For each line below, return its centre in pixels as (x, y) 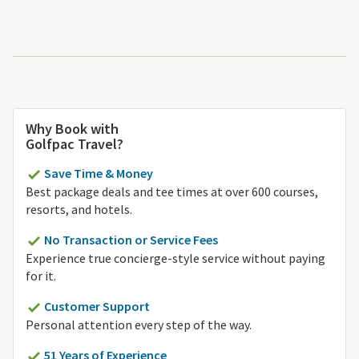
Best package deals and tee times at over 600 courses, (172, 191)
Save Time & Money (99, 173)
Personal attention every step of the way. (139, 325)
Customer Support (97, 306)
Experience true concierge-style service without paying (175, 258)
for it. (41, 275)
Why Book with (72, 128)
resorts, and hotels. (79, 209)
